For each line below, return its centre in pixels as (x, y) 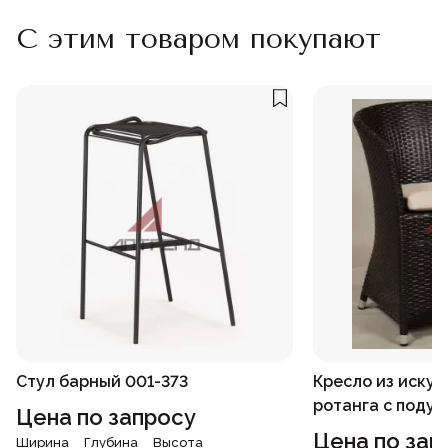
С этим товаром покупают (198, 39)
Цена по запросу (106, 417)
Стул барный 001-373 (102, 382)
